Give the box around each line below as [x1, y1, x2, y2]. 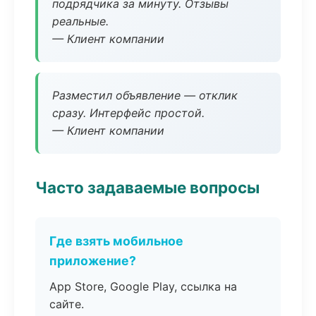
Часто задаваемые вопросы [35, 178, 260, 197]
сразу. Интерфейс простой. [52, 106, 205, 120]
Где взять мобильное [49, 233, 183, 248]
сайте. [49, 297, 84, 311]
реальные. [52, 14, 109, 28]
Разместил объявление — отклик [52, 88, 238, 102]
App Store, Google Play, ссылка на [49, 279, 237, 293]
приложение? [49, 253, 136, 268]
